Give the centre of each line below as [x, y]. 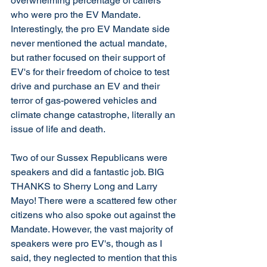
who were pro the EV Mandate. [77, 15]
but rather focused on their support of [89, 58]
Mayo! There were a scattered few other [95, 201]
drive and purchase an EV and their [86, 86]
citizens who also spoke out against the [94, 215]
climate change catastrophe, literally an [94, 115]
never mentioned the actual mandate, [90, 43]
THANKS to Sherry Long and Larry [85, 186]
